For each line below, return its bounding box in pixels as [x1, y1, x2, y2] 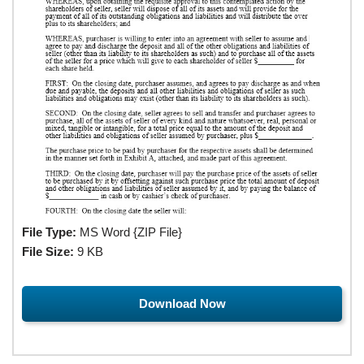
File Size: [22, 244, 74, 258]
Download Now [138, 296, 226, 310]
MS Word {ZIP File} [76, 224, 182, 239]
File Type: [22, 224, 76, 239]
